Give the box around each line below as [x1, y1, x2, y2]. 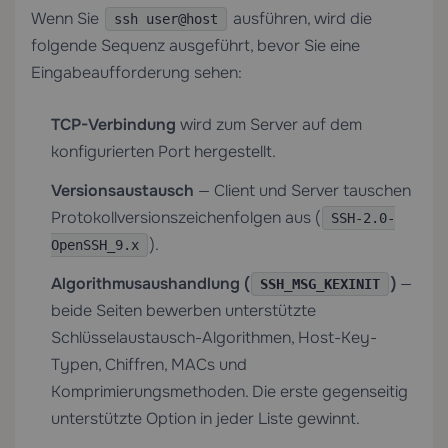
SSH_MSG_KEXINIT [260, 276, 380, 292]
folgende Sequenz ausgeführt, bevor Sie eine [31, 35, 360, 56]
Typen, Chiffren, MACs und [51, 354, 247, 375]
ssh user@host [114, 11, 218, 27]
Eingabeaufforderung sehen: [31, 62, 242, 83]
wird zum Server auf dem [176, 114, 362, 135]
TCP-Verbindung [51, 114, 176, 135]
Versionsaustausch [51, 180, 194, 201]
